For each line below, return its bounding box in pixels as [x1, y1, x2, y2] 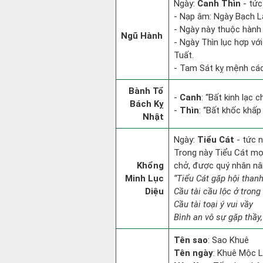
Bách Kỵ [130, 99, 164, 109]
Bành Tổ [129, 86, 164, 96]
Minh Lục [125, 173, 164, 184]
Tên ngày [174, 248, 213, 258]
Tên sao [174, 235, 208, 245]
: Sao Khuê [208, 235, 249, 245]
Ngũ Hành [121, 31, 163, 41]
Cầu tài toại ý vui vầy [174, 199, 253, 210]
